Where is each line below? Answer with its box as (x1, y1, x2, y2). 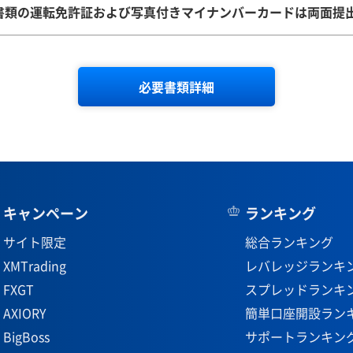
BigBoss (2, 327, 50, 346)
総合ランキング (245, 232, 334, 251)
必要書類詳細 (139, 77, 214, 96)
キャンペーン (2, 203, 88, 224)
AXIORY (2, 303, 46, 322)
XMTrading (2, 256, 66, 275)
